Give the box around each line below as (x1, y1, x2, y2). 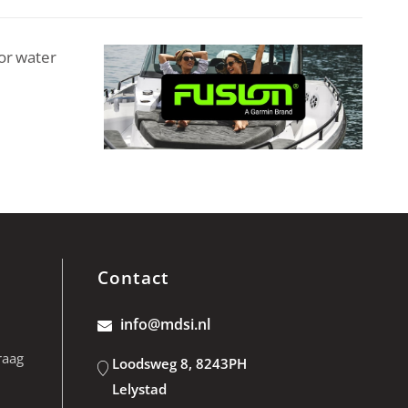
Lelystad (111, 380, 167, 399)
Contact (97, 266, 169, 291)
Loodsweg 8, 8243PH (111, 354, 247, 373)
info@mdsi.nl (119, 314, 210, 335)
